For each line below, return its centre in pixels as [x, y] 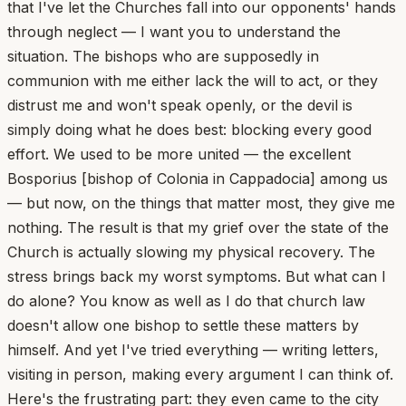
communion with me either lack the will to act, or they [193, 80]
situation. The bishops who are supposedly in [163, 56]
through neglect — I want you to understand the [174, 31]
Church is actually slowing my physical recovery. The [191, 251]
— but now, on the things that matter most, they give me [201, 203]
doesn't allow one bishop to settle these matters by [183, 325]
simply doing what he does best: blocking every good [189, 129]
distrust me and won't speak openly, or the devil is [180, 105]
